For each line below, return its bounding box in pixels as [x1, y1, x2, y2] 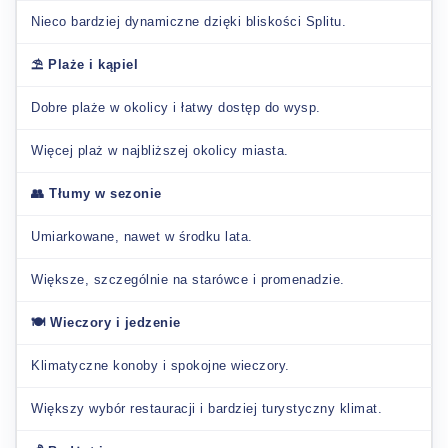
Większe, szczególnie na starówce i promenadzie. [31, 271, 345, 287]
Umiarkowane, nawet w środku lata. [31, 228, 253, 244]
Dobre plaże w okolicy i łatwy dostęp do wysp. [31, 99, 321, 115]
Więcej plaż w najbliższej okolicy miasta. [31, 142, 289, 158]
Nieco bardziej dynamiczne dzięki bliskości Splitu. [31, 13, 346, 29]
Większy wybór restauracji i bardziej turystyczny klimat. [31, 400, 382, 416]
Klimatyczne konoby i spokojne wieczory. [31, 357, 290, 373]
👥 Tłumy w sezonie [31, 185, 162, 201]
